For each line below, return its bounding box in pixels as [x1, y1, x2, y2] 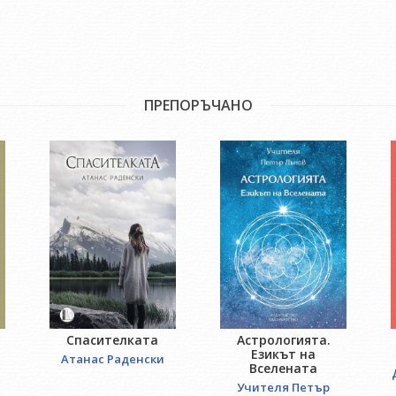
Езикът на [251, 345, 316, 362]
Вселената [249, 359, 318, 377]
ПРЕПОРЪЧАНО [143, 95, 253, 116]
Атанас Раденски [60, 350, 164, 367]
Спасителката [66, 331, 159, 348]
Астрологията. [236, 331, 331, 348]
